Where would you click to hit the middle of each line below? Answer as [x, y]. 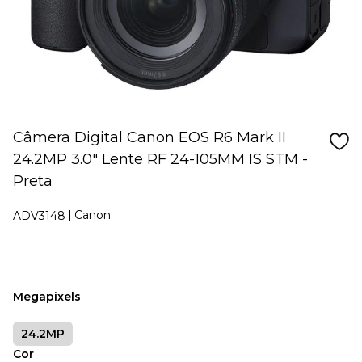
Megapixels [47, 297]
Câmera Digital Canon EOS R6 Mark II [149, 137]
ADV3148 [39, 215]
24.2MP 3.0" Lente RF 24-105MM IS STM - [160, 159]
